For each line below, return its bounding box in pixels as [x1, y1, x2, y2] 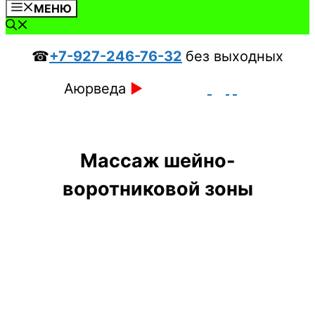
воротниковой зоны [62, 177, 253, 201]
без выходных [186, 48, 283, 65]
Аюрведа [64, 80, 130, 97]
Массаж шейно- [79, 149, 236, 173]
